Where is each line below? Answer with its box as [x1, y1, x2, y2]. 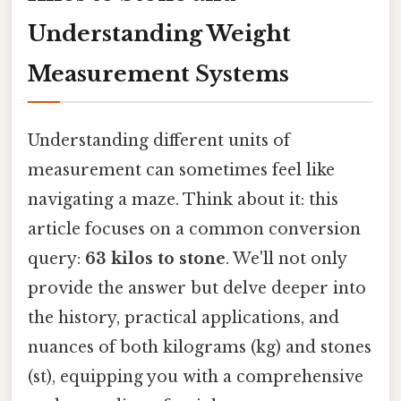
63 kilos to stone [85, 248, 226, 269]
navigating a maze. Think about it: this [28, 189, 338, 209]
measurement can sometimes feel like [28, 159, 335, 180]
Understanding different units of [28, 130, 290, 150]
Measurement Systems [28, 60, 289, 87]
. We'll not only [226, 248, 346, 269]
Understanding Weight [28, 20, 291, 47]
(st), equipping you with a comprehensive [28, 366, 363, 387]
